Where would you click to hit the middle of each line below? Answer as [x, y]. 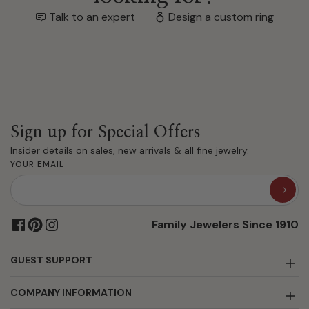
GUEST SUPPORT [51, 260]
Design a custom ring [221, 17]
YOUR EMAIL [37, 164]
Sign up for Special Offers [105, 132]
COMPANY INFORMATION [71, 292]
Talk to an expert [92, 17]
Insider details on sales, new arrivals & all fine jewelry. [130, 150]
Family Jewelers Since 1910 [225, 224]
